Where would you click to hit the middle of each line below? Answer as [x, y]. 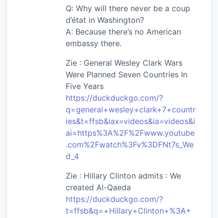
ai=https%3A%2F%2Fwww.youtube [130, 133]
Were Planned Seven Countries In [127, 74]
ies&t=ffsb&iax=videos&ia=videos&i [130, 121]
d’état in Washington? [105, 20]
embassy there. [94, 43]
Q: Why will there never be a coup [128, 8]
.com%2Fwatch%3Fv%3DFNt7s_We [130, 144]
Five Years [85, 86]
